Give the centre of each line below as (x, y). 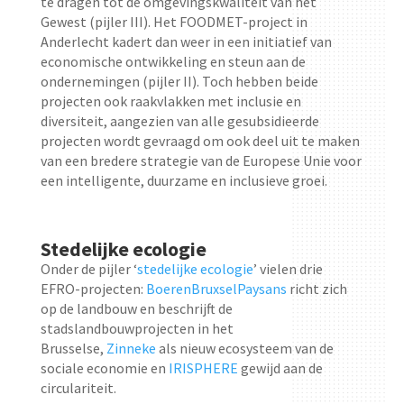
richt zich (318, 288)
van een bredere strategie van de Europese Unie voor (201, 160)
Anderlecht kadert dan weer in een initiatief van (186, 41)
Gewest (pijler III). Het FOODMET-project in (174, 21)
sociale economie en (103, 367)
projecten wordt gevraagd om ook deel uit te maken (200, 140)
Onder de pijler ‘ (88, 268)
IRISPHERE (203, 367)
